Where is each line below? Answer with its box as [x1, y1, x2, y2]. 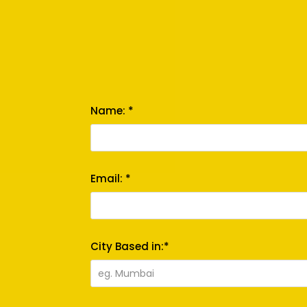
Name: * [90, 103, 134, 119]
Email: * [90, 171, 131, 186]
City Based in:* [90, 239, 169, 254]
